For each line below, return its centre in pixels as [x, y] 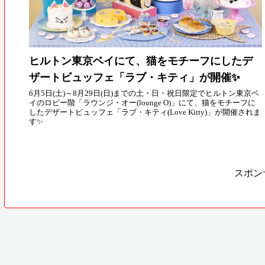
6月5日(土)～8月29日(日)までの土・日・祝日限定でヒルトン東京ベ [144, 93]
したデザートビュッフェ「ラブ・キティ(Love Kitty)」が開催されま [145, 112]
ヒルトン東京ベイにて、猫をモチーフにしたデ [141, 61]
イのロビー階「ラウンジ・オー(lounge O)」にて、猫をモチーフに [143, 103]
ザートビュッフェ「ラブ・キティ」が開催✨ [135, 77]
